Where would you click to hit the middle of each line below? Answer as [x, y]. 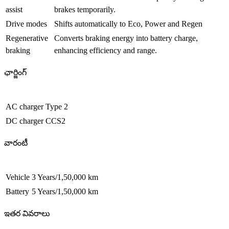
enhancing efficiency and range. [106, 50]
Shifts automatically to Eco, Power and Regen [128, 24]
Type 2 [57, 106]
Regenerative [27, 38]
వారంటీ [16, 143]
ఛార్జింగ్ [15, 72]
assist [14, 9]
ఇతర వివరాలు [27, 213]
